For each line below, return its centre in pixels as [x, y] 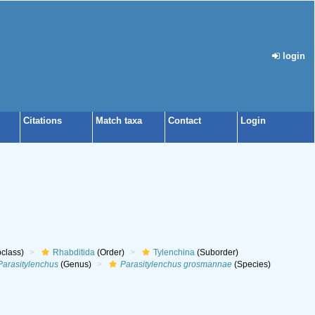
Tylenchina [174, 252]
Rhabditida [73, 252]
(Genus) [75, 264]
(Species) [251, 264]
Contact [185, 121]
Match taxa [119, 121]
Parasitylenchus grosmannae [176, 264]
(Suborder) [216, 252]
